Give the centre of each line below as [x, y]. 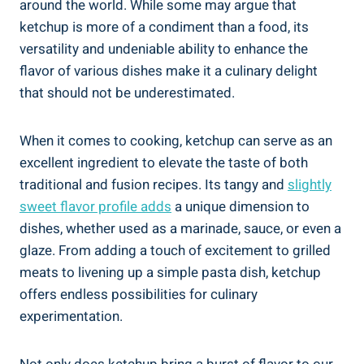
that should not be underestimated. [127, 93]
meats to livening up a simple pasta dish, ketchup [170, 273]
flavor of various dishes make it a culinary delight [169, 71]
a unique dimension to [240, 207]
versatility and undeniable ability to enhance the [164, 50]
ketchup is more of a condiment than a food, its [164, 28]
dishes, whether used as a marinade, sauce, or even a [180, 229]
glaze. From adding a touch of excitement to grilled [175, 251]
